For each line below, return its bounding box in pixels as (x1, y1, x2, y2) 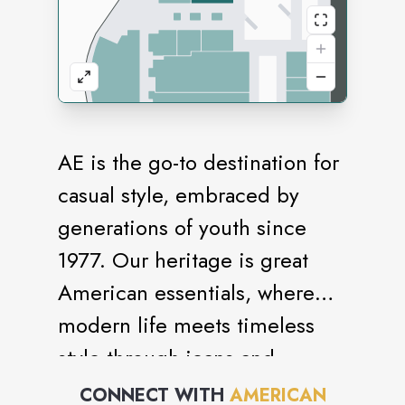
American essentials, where (58, 277, 315, 308)
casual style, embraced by (58, 179, 299, 211)
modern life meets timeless (58, 309, 315, 341)
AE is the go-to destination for (58, 146, 339, 178)
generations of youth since (58, 212, 306, 243)
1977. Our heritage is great (58, 244, 308, 276)
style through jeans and (58, 342, 275, 373)
